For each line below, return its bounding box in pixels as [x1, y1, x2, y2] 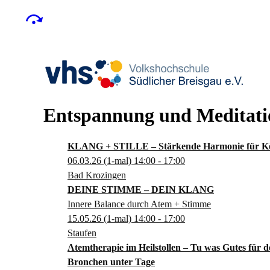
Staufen [67, 228, 96, 238]
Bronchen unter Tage [67, 257, 155, 267]
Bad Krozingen [67, 170, 126, 180]
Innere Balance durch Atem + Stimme [67, 199, 211, 209]
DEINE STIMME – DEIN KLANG [67, 184, 214, 195]
